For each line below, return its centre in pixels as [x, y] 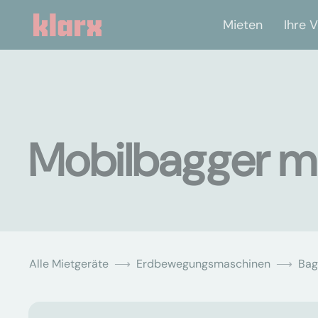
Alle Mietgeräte [69, 264]
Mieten [243, 24]
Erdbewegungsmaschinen [203, 264]
